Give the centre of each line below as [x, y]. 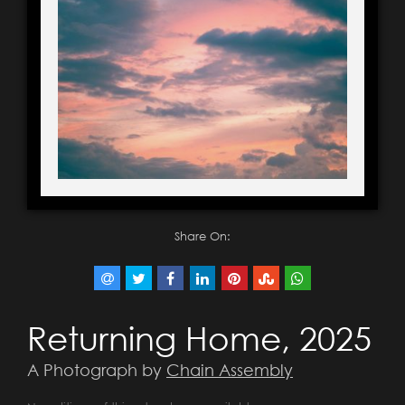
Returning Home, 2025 [199, 339]
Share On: [202, 236]
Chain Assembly [230, 370]
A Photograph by [97, 370]
